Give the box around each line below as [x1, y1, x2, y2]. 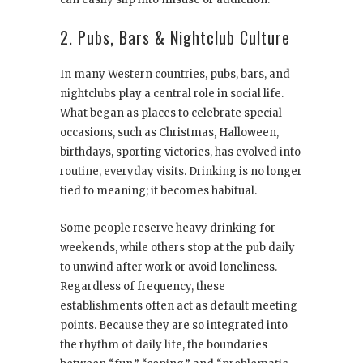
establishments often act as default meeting [60, 299, 297, 314]
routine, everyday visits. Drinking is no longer [60, 164, 302, 179]
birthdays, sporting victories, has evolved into [60, 145, 301, 160]
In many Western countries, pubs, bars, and [60, 67, 290, 82]
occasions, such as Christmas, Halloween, [60, 126, 279, 140]
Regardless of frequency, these [60, 280, 225, 294]
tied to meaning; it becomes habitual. [60, 184, 257, 199]
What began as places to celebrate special [60, 106, 282, 121]
